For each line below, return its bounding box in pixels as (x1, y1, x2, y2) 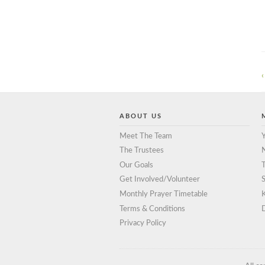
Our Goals (119, 161, 153, 169)
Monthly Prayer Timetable (119, 190, 208, 198)
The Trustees (119, 147, 164, 155)
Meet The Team (119, 132, 172, 140)
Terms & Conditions (119, 205, 185, 213)
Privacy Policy (119, 219, 166, 228)
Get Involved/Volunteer (119, 176, 200, 184)
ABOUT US (119, 112, 162, 119)
